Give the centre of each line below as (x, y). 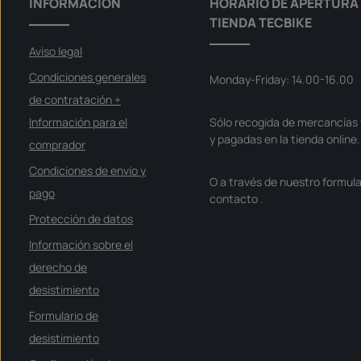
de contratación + (75, 100)
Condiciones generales (87, 77)
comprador (57, 145)
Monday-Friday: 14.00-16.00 (282, 79)
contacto (235, 199)
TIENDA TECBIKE (261, 23)
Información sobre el (81, 245)
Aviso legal (56, 51)
